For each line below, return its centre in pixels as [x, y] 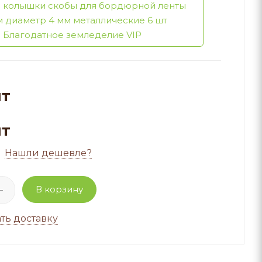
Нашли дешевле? [48, 153]
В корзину [59, 189]
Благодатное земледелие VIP [72, 35]
